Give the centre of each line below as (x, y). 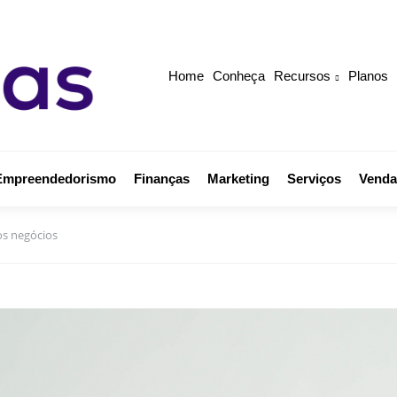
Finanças (161, 179)
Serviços (314, 179)
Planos (368, 75)
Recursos (302, 75)
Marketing (238, 179)
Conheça (239, 75)
